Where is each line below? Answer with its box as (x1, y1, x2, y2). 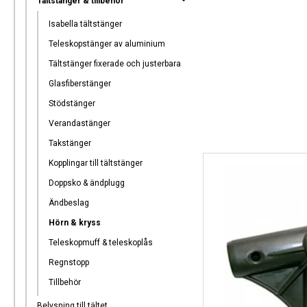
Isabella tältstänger (49, 19, 122, 29)
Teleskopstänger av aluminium (49, 39, 165, 49)
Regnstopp (49, 258, 89, 267)
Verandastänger (49, 119, 110, 128)
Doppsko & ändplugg (49, 178, 125, 188)
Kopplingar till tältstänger (49, 158, 143, 168)
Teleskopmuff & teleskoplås (49, 238, 153, 247)
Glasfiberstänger (49, 79, 111, 88)
